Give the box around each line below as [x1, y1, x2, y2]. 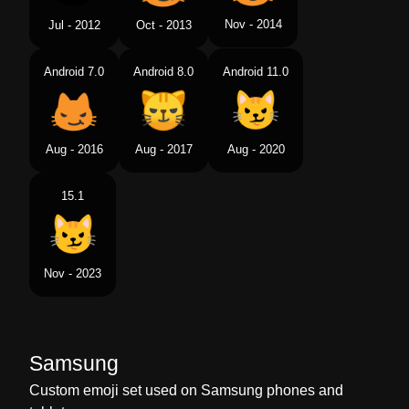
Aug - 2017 [134, 142, 193, 156]
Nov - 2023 [44, 267, 101, 280]
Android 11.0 [223, 65, 288, 79]
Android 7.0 [44, 65, 104, 79]
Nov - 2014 [224, 16, 282, 31]
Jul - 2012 [47, 18, 100, 32]
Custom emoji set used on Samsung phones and [29, 383, 343, 398]
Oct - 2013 [135, 18, 192, 32]
